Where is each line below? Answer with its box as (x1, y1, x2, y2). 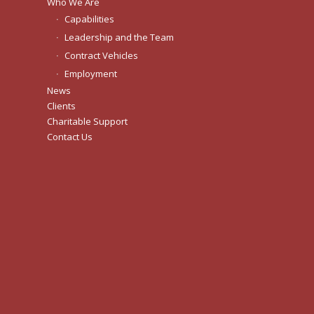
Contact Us (47, 130, 93, 144)
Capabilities (64, 13, 114, 26)
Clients (47, 100, 76, 113)
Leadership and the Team (64, 31, 174, 44)
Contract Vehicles (64, 49, 138, 62)
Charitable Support (47, 115, 128, 128)
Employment (64, 67, 117, 81)
